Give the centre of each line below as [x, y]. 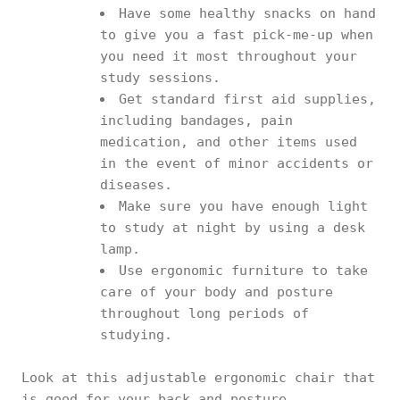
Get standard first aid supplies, [247, 99]
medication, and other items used [229, 142]
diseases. [136, 184]
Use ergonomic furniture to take [243, 270]
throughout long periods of [204, 313]
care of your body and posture [217, 292]
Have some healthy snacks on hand [247, 13]
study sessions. [160, 77]
